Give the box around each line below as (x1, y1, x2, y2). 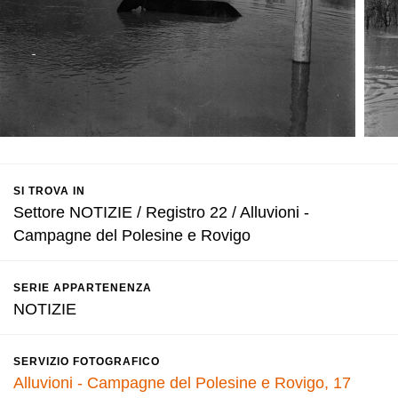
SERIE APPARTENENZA (13, 282, 152, 294)
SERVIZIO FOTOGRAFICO (13, 355, 160, 368)
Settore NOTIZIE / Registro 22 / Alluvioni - (13, 203, 309, 221)
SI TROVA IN (13, 185, 85, 197)
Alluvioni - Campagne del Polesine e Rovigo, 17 (13, 374, 351, 392)
